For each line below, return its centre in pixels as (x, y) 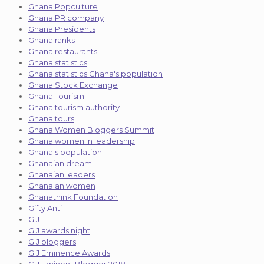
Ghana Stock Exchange (73, 85)
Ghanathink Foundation (73, 197)
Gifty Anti (45, 208)
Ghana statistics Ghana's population (95, 73)
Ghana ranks (52, 40)
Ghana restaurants (63, 51)
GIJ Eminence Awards (69, 253)
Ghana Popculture (63, 6)
